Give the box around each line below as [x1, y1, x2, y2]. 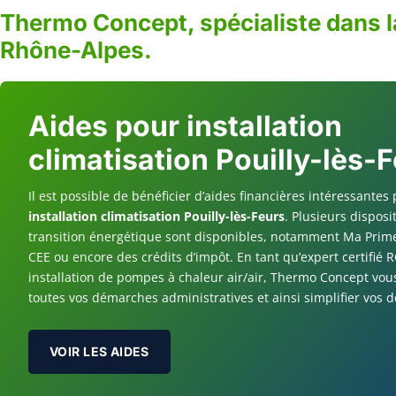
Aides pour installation [28, 109, 342, 144]
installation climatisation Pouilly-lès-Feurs [28, 208, 285, 225]
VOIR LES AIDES [49, 343, 149, 359]
